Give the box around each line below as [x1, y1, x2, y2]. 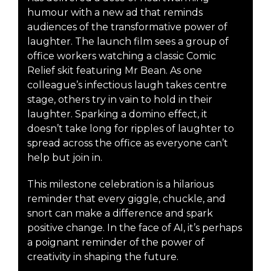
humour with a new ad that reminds [27, 6, 203, 18]
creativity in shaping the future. [27, 250, 178, 263]
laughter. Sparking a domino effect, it [27, 108, 207, 120]
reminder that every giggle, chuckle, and [27, 192, 226, 204]
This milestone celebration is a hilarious [27, 178, 214, 190]
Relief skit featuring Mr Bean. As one [27, 64, 202, 76]
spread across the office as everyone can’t [27, 137, 228, 149]
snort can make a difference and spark [27, 207, 213, 219]
